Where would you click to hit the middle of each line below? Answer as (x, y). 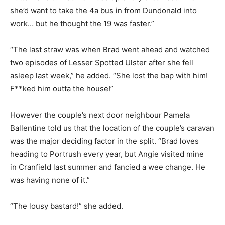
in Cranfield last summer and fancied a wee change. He (108, 167)
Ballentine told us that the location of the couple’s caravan (112, 128)
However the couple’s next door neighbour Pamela (100, 115)
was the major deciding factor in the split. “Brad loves (104, 141)
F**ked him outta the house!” (62, 89)
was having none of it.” (50, 180)
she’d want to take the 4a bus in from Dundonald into (103, 11)
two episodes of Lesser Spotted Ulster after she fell (102, 63)
